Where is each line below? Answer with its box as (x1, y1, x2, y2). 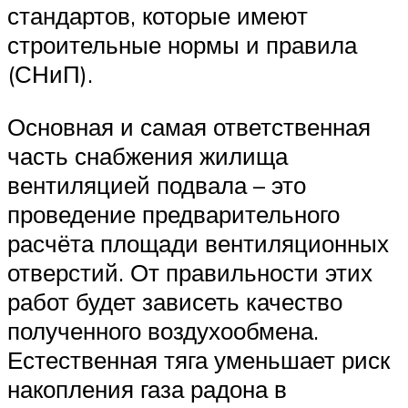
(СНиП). (7, 59, 93, 89)
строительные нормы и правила (7, 30, 357, 60)
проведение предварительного (7, 199, 340, 229)
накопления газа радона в (7, 373, 287, 403)
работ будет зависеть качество (7, 286, 342, 316)
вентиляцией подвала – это (7, 169, 306, 199)
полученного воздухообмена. (7, 315, 319, 345)
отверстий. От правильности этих (7, 257, 372, 287)
